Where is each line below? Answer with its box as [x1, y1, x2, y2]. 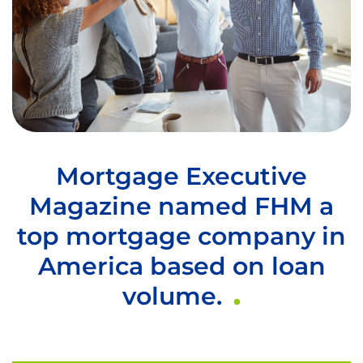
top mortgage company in [17, 221, 346, 252]
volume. [122, 281, 228, 312]
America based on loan [37, 251, 326, 282]
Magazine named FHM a [29, 191, 334, 222]
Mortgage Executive [56, 161, 307, 192]
